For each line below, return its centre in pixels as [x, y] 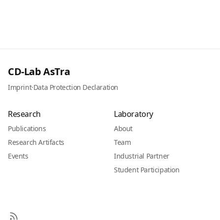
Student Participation [147, 170]
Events [18, 156]
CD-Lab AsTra [39, 71]
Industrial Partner [142, 156]
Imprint [20, 87]
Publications [27, 128]
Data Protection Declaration [76, 87]
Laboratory [134, 114]
